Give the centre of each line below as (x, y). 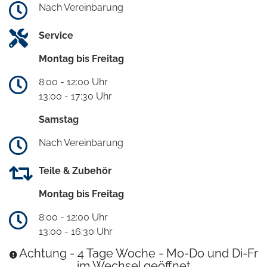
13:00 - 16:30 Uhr (76, 232)
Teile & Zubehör (75, 171)
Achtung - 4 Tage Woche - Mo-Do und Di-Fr (138, 254)
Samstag (59, 120)
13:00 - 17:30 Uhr (75, 97)
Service (56, 36)
